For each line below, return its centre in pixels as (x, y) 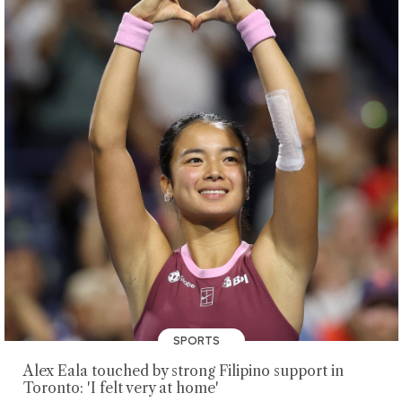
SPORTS (198, 341)
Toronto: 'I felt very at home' (121, 389)
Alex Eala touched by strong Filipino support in (183, 371)
